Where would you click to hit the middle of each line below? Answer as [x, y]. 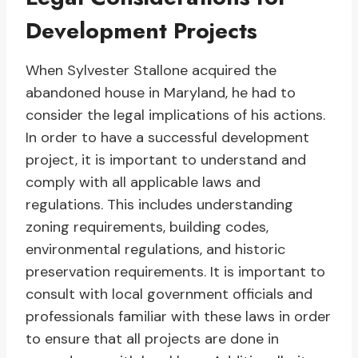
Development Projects [141, 31]
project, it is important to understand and [166, 160]
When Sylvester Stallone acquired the [151, 71]
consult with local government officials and [169, 294]
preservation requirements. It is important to [175, 272]
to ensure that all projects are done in [152, 339]
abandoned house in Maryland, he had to [161, 93]
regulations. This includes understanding [159, 205]
